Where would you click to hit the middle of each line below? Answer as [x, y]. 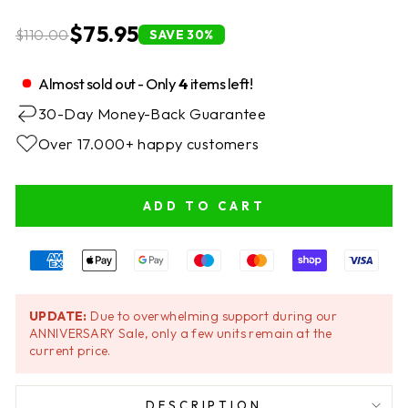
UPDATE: [58, 316]
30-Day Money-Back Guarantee [153, 113]
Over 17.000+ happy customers [149, 143]
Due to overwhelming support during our [212, 316]
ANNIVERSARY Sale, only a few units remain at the [181, 333]
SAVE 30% [182, 34]
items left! [220, 83]
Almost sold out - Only [108, 83]
